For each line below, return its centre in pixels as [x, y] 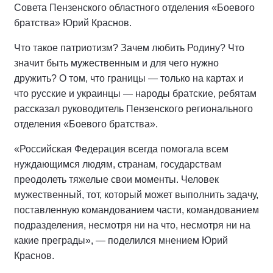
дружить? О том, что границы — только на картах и [129, 78]
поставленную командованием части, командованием [136, 210]
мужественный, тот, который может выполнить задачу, [136, 195]
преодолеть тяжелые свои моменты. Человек [116, 179]
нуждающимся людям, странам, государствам [118, 164]
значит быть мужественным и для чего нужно [116, 63]
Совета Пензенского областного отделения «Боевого [134, 8]
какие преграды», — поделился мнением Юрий [121, 240]
